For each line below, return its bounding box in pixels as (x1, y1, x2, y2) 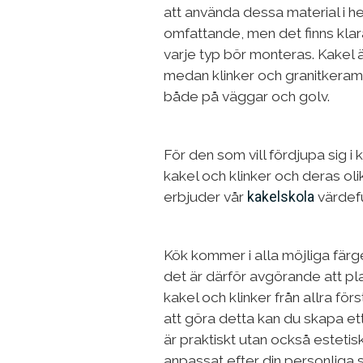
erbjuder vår (164, 189, 244, 205)
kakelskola (244, 189, 314, 205)
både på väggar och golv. (164, 88, 330, 105)
